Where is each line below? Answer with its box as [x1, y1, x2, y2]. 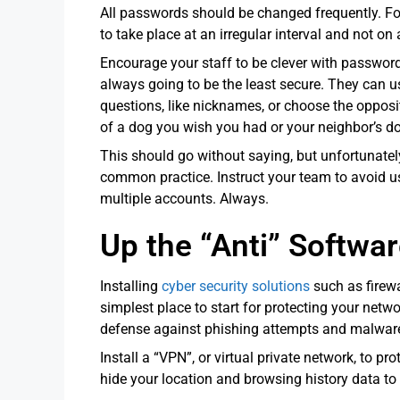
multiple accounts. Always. [100, 189, 272, 207]
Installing [100, 277, 162, 295]
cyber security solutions [162, 277, 310, 295]
